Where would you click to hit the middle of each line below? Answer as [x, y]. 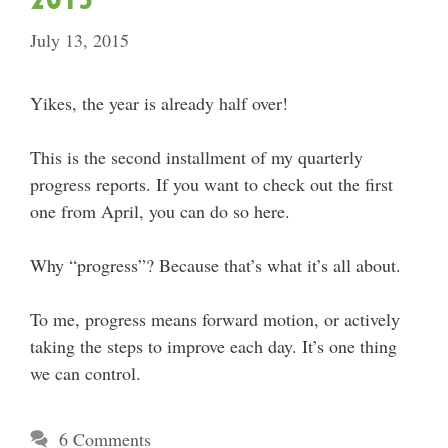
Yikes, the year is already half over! [159, 103]
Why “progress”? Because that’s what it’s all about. [215, 265]
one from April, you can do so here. [160, 211]
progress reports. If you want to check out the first [211, 184]
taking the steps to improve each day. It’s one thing [213, 346]
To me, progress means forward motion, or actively [215, 319]
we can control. [85, 373]
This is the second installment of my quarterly [196, 157]
